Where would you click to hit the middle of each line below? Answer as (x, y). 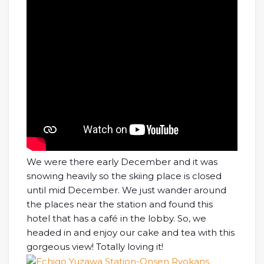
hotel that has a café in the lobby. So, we (116, 219)
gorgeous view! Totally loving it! (95, 247)
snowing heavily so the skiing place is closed (124, 176)
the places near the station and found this (120, 204)
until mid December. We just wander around (126, 190)
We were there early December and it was (122, 162)
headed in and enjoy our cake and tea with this (131, 233)
